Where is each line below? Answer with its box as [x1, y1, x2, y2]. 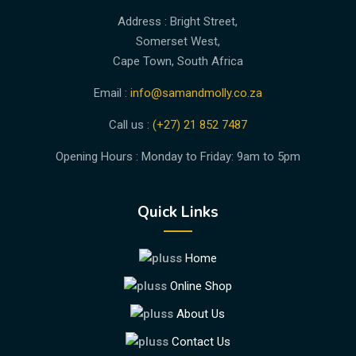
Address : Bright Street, [118, 14, 238, 29]
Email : [93, 86, 130, 101]
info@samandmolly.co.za [130, 86, 262, 101]
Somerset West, [135, 34, 220, 49]
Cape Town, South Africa [112, 54, 243, 69]
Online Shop [169, 279, 232, 294]
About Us [176, 307, 226, 322]
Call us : [108, 118, 153, 133]
